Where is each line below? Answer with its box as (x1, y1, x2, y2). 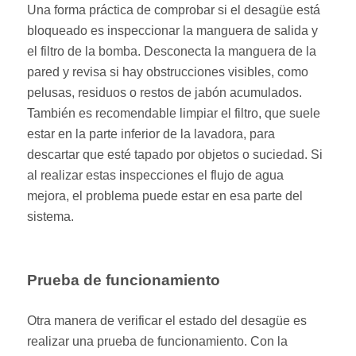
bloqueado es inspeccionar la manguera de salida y (27, 23, 319, 37)
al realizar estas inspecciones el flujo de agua (27, 168, 284, 182)
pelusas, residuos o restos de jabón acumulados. (27, 85, 303, 99)
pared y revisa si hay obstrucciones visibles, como (27, 64, 309, 79)
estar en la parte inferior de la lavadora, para (27, 126, 276, 141)
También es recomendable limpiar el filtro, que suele (27, 106, 321, 120)
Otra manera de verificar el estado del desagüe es (27, 313, 308, 327)
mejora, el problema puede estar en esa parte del (27, 188, 304, 203)
